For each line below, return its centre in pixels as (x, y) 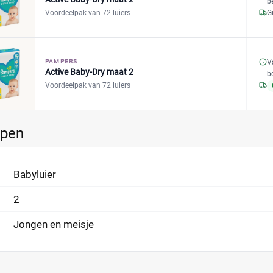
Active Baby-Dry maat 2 (89, 72)
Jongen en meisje (54, 224)
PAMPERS (62, 61)
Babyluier (35, 174)
